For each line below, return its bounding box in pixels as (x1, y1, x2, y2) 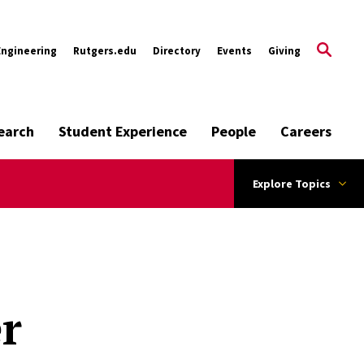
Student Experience (58, 122, 187, 141)
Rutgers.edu (73, 43, 136, 58)
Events (217, 43, 252, 58)
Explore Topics (252, 176, 331, 191)
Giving (268, 43, 301, 58)
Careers (280, 122, 331, 141)
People (211, 122, 256, 141)
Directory (153, 43, 201, 58)
